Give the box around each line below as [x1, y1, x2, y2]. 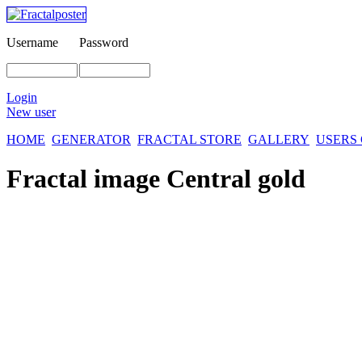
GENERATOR [52, 133, 131, 146]
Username [6, 36, 58, 49]
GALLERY [248, 133, 309, 146]
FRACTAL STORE [137, 133, 242, 146]
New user [6, 105, 56, 119]
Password [79, 36, 128, 49]
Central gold [166, 164, 305, 194]
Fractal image [6, 164, 166, 194]
